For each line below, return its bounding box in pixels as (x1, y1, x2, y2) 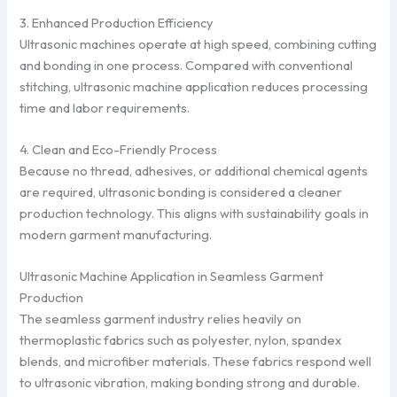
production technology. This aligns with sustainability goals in (19, 205, 370, 222)
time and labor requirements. (19, 98, 191, 116)
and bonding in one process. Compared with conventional (19, 56, 354, 74)
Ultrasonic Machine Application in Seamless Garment (19, 268, 324, 285)
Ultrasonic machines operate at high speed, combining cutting (19, 35, 378, 52)
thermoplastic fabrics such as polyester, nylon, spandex (19, 331, 342, 349)
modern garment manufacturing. (19, 226, 213, 244)
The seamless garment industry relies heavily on (19, 310, 302, 328)
